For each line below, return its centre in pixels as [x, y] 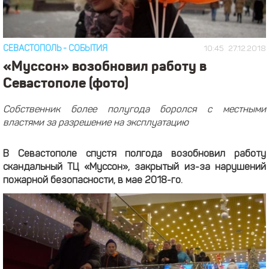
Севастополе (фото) [66, 82]
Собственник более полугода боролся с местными [134, 110]
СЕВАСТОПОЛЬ [32, 49]
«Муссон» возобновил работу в [105, 65]
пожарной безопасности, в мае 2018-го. [93, 180]
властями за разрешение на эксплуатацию [96, 123]
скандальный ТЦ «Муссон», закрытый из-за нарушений [134, 167]
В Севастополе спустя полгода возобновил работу [134, 154]
